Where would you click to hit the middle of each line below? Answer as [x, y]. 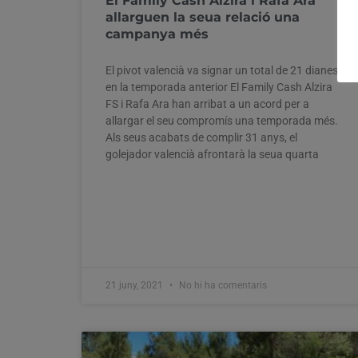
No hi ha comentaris [222, 285]
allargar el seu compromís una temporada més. [222, 120]
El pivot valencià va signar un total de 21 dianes [222, 70]
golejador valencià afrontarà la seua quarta [212, 154]
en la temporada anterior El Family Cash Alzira [219, 87]
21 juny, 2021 [135, 285]
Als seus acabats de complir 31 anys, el [201, 137]
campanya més [157, 34]
